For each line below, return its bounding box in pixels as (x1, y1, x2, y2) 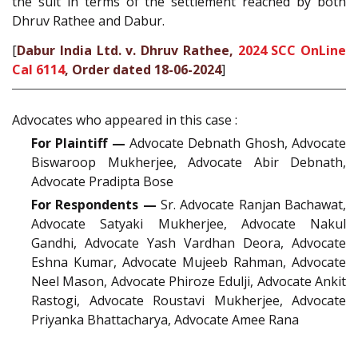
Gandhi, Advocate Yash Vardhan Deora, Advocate (31, 234, 346, 253)
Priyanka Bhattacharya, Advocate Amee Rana (31, 311, 299, 329)
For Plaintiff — (31, 134, 125, 153)
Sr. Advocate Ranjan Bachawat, (156, 196, 347, 214)
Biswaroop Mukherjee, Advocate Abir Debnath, (31, 153, 346, 172)
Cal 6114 (12, 60, 65, 78)
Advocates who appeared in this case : (12, 111, 237, 129)
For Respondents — (31, 196, 157, 214)
